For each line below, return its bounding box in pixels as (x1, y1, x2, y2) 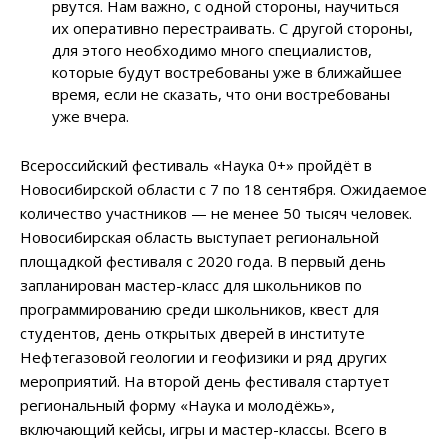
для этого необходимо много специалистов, (52, 40, 373, 61)
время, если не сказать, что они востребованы (52, 84, 391, 105)
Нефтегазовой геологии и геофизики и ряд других (20, 347, 387, 368)
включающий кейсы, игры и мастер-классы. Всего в (20, 419, 387, 440)
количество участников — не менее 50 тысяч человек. (20, 203, 412, 224)
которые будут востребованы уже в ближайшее (52, 62, 403, 83)
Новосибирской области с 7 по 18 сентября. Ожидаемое (20, 179, 427, 200)
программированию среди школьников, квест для (20, 299, 379, 320)
